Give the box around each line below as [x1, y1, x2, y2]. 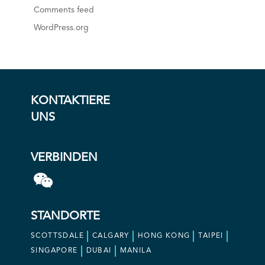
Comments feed [33, 5, 94, 14]
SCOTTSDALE [31, 232, 84, 240]
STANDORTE [31, 210, 100, 222]
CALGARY [92, 232, 130, 240]
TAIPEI [198, 232, 224, 240]
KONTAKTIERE [31, 95, 110, 107]
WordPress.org [33, 23, 89, 32]
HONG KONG [137, 232, 190, 240]
